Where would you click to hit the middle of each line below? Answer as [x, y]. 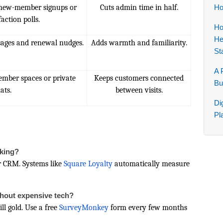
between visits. [139, 90]
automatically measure [151, 164]
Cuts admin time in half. [139, 7]
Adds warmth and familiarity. [139, 43]
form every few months [148, 208]
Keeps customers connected [139, 78]
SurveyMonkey [84, 208]
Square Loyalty [88, 164]
